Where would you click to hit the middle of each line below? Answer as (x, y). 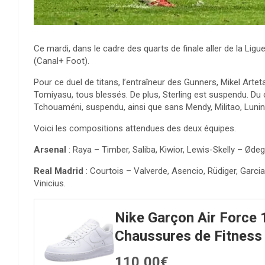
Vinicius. (50, 183)
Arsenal (50, 149)
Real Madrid (59, 171)
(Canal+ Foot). (62, 61)
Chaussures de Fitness (188, 236)
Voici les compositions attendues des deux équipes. (135, 128)
